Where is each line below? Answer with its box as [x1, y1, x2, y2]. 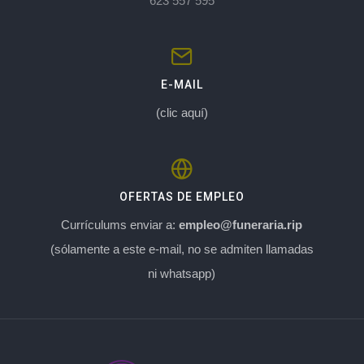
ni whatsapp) [148, 266, 216, 280]
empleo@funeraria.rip [179, 217, 303, 232]
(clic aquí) [155, 105, 208, 119]
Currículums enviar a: [61, 217, 180, 232]
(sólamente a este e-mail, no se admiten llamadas [50, 241, 314, 256]
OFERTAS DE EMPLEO [119, 189, 245, 203]
